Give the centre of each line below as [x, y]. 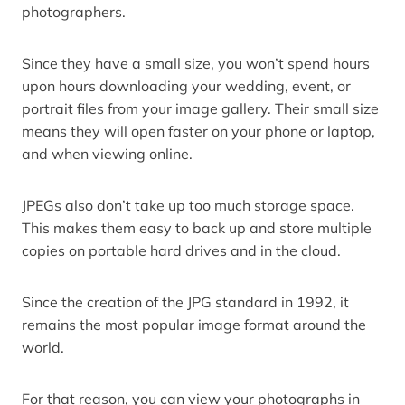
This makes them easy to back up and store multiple [197, 228]
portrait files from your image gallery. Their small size [200, 108]
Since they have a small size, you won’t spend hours [196, 63]
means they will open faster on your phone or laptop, [198, 131]
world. [45, 347]
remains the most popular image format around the [194, 325]
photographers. [75, 12]
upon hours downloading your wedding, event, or [186, 86]
